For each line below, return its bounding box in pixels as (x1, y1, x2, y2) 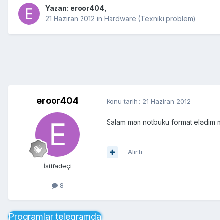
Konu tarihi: (107, 97, 142, 105)
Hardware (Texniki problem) (104, 14, 196, 23)
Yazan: (45, 4, 70, 13)
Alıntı (128, 148, 142, 156)
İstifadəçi (43, 162, 72, 170)
